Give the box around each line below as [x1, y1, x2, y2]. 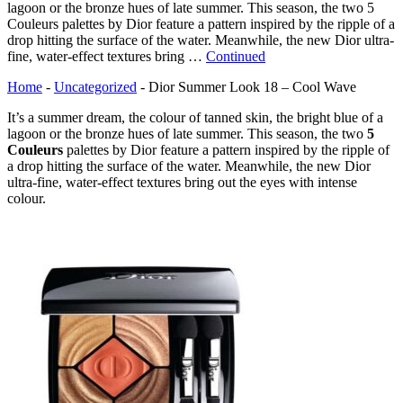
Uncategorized [54, 78, 137, 94]
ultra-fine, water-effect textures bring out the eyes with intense [7, 174, 357, 190]
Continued [206, 48, 265, 64]
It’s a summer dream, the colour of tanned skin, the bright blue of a [7, 109, 383, 125]
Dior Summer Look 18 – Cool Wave [148, 78, 356, 94]
